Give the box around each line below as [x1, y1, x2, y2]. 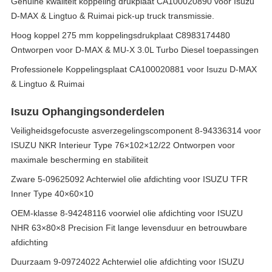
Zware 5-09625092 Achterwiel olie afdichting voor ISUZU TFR [11, 174, 248, 184]
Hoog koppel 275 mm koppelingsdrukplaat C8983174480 [11, 30, 230, 40]
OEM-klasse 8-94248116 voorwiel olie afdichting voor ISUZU [11, 208, 243, 218]
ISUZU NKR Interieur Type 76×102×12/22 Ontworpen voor [11, 140, 235, 150]
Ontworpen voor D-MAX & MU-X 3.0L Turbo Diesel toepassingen [11, 45, 259, 55]
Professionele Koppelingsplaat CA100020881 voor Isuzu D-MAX [11, 64, 257, 74]
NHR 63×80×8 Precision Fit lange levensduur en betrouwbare [11, 223, 247, 233]
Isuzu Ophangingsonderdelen [11, 106, 165, 118]
